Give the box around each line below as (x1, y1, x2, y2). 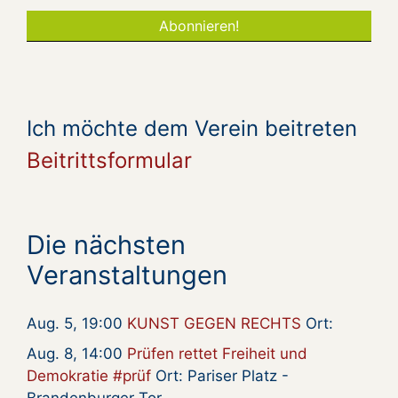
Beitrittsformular (27, 147, 192, 173)
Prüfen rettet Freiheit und (127, 344, 307, 362)
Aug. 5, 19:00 (27, 314, 127, 333)
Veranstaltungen (27, 259, 227, 291)
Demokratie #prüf (27, 366, 151, 385)
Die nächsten (27, 228, 186, 260)
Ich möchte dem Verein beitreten (27, 115, 357, 141)
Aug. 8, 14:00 (27, 344, 127, 362)
